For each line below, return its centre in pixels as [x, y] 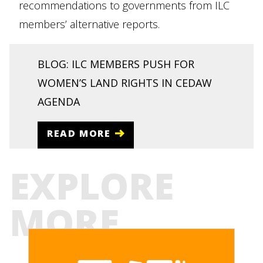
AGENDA [59, 102]
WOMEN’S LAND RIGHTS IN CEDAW [125, 83]
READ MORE [79, 133]
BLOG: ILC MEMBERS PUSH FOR [116, 64]
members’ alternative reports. [89, 24]
